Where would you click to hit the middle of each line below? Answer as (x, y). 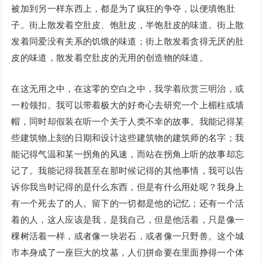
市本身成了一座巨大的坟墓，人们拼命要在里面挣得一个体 (128, 253)
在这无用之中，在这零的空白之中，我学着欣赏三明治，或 (128, 89)
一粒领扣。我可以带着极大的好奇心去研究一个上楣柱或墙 (128, 105)
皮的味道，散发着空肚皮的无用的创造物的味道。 (110, 58)
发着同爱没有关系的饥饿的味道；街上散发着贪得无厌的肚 (128, 42)
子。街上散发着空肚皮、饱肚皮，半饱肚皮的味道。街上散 (128, 25)
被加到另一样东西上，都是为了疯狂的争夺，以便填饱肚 (123, 9)
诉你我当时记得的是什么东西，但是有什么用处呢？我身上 (128, 187)
